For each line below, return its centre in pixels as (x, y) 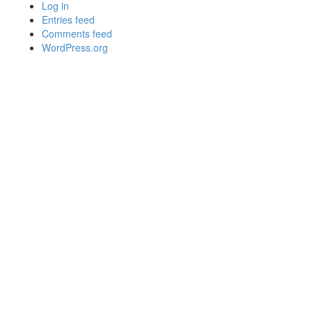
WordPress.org (75, 47)
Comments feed (77, 33)
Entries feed (68, 19)
